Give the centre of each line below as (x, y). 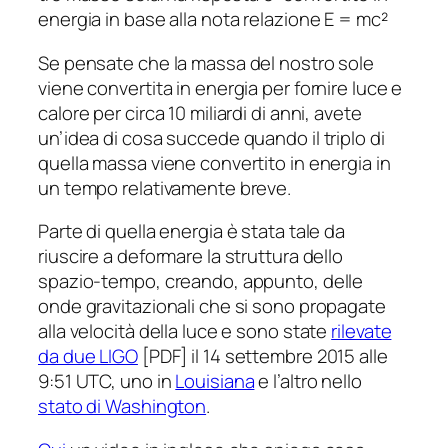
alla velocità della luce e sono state (185, 331)
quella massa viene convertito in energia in (214, 162)
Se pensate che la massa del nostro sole (206, 62)
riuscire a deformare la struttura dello (191, 256)
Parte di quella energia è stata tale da (192, 231)
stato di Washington (122, 406)
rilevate (361, 331)
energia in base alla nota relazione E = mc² (213, 19)
